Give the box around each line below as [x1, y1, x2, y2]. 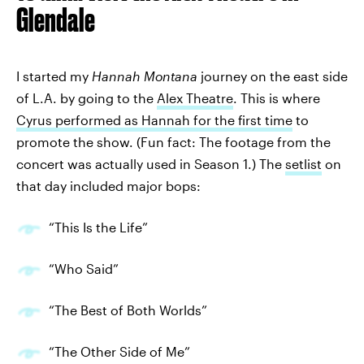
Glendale [16, 2, 95, 38]
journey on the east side [197, 68, 348, 84]
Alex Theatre [157, 90, 233, 106]
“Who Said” [49, 261, 119, 276]
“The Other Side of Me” [49, 344, 190, 359]
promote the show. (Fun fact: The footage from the [16, 134, 331, 149]
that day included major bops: [16, 178, 201, 193]
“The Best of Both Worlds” [49, 302, 207, 318]
